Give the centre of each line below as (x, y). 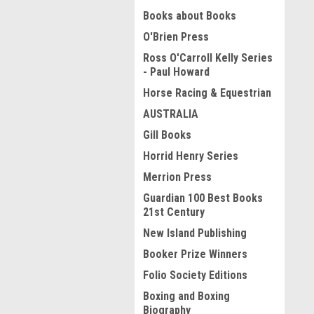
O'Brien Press (176, 37)
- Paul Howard (176, 72)
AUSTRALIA (171, 114)
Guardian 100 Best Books (203, 198)
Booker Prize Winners (195, 254)
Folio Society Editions (195, 275)
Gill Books (167, 135)
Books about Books (190, 16)
